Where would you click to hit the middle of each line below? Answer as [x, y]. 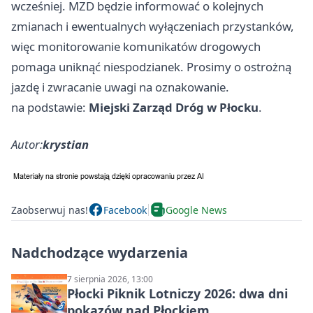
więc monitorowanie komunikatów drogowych [136, 47]
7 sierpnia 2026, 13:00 [110, 279]
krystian [66, 145]
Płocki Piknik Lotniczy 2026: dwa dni [177, 294]
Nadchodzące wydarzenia [100, 253]
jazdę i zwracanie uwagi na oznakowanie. [120, 87]
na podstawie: [50, 108]
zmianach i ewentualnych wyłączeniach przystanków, [153, 27]
